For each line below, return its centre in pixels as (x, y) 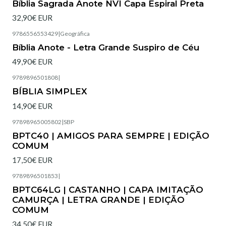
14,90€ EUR (32, 106)
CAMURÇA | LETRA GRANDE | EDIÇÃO (98, 200)
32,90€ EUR (32, 17)
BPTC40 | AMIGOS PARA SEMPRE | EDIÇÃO (111, 135)
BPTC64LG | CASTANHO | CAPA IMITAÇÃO (108, 190)
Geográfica (75, 33)
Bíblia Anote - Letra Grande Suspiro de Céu (106, 47)
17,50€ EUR (32, 160)
